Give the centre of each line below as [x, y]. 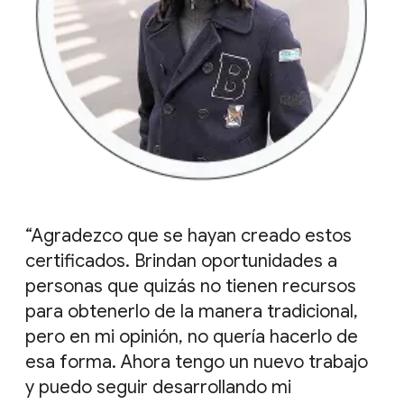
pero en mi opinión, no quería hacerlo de [192, 337]
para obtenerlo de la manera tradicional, [192, 312]
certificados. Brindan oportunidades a [181, 261]
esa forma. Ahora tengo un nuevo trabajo [197, 362]
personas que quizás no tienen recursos [191, 286]
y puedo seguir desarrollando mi [158, 387]
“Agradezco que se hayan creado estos [188, 236]
